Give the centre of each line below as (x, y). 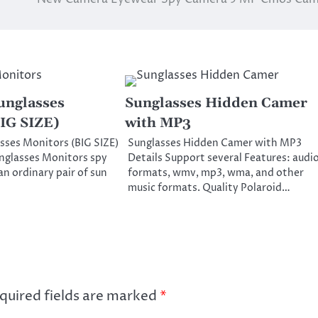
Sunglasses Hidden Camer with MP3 (214, 144)
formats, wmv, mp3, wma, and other (215, 174)
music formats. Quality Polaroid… (209, 188)
